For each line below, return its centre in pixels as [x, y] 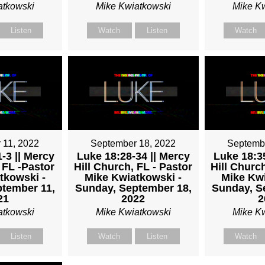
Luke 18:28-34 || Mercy [133, 156]
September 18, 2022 [133, 143]
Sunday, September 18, [133, 188]
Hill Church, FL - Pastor [133, 167]
